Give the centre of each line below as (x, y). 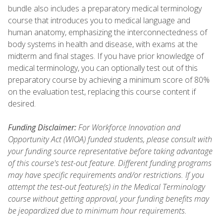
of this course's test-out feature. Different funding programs (110, 163)
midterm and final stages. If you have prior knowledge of (106, 56)
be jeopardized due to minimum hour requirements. (98, 210)
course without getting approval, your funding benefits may (109, 198)
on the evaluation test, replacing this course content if (102, 91)
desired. (24, 103)
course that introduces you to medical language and (99, 20)
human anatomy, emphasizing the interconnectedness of (108, 32)
